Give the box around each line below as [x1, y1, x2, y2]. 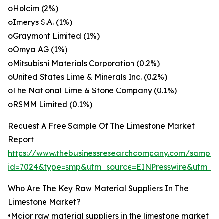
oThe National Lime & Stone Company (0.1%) [8, 86, 177, 96]
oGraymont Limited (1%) [8, 31, 100, 41]
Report [8, 134, 34, 145]
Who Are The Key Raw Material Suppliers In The [8, 183, 189, 194]
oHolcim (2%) [8, 3, 58, 14]
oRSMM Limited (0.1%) [8, 99, 92, 109]
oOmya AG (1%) [8, 44, 67, 55]
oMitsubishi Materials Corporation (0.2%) [8, 58, 160, 68]
